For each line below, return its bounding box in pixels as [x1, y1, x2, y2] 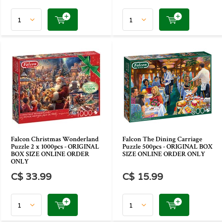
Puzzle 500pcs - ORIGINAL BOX [122, 142, 213, 151]
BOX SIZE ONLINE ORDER [11, 150, 89, 159]
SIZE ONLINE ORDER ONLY [122, 150, 205, 159]
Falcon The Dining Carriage [122, 135, 202, 144]
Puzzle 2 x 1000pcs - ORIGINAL [11, 142, 99, 151]
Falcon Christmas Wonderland [11, 135, 99, 144]
